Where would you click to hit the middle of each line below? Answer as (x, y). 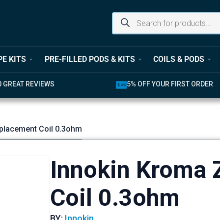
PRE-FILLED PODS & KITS (90, 59)
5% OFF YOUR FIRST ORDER (170, 84)
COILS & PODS (179, 59)
